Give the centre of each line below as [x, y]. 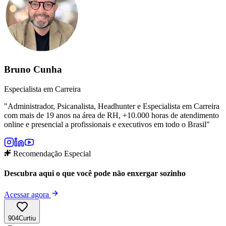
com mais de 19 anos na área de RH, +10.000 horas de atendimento [111, 116]
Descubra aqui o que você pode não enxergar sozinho [95, 174]
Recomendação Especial [51, 154]
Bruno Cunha [33, 70]
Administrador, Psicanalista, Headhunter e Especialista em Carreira [114, 106]
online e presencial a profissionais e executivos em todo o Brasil [105, 125]
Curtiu [27, 218]
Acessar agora [27, 194]
